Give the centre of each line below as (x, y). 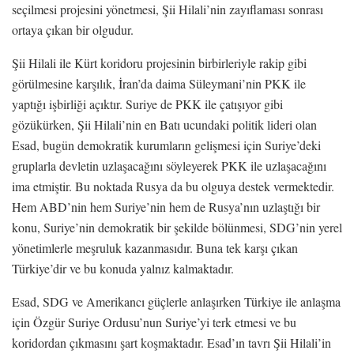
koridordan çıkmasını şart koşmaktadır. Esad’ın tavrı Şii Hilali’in (171, 342)
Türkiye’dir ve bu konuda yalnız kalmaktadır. (123, 268)
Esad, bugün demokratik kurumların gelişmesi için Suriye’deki (166, 145)
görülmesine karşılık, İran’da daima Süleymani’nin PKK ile (159, 83)
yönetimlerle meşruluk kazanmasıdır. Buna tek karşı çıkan (155, 247)
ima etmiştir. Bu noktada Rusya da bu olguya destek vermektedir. (173, 186)
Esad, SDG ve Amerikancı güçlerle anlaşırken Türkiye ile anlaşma (176, 301)
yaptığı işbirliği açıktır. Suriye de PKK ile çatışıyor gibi (147, 104)
